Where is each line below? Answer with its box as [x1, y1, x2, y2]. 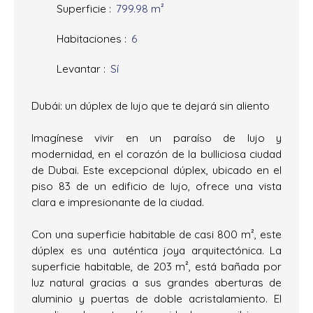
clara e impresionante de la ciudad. [31, 194, 204, 209]
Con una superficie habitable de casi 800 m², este [31, 226, 282, 241]
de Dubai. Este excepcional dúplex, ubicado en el [31, 162, 282, 177]
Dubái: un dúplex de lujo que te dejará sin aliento [31, 98, 270, 112]
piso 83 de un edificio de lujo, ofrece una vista [31, 178, 282, 193]
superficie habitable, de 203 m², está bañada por [31, 259, 282, 273]
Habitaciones [57, 31, 122, 45]
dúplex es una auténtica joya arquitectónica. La [31, 242, 282, 257]
